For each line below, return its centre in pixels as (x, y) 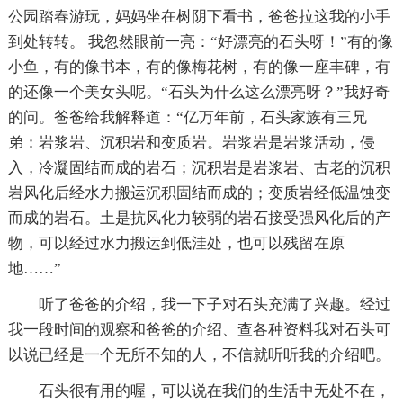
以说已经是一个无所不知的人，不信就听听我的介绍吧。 (199, 354)
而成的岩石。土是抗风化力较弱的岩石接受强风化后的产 (199, 218)
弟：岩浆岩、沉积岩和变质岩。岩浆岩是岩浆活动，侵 (191, 142)
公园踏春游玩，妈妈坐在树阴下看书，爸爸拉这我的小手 (199, 16)
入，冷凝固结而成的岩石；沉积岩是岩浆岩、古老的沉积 (199, 167)
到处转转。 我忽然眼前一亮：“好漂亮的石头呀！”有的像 (200, 41)
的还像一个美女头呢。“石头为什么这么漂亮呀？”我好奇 (198, 92)
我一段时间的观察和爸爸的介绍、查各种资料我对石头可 (199, 329)
